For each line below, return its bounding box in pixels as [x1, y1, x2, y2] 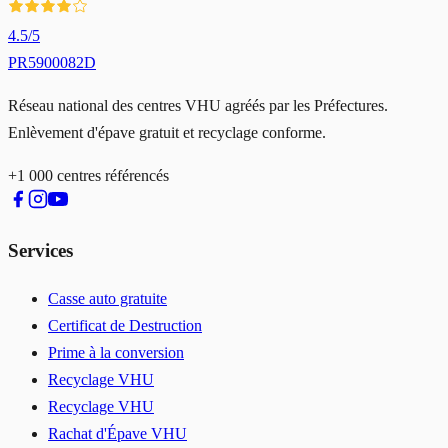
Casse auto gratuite [48, 290, 167, 308]
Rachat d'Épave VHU [48, 425, 187, 443]
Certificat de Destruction [48, 317, 202, 335]
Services [8, 240, 73, 262]
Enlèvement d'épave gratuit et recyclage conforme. [8, 123, 326, 141]
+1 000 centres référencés [8, 166, 169, 184]
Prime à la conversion [48, 344, 184, 362]
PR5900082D [8, 53, 96, 71]
